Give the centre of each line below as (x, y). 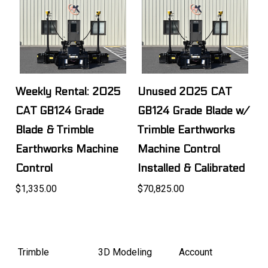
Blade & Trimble (55, 130)
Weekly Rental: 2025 (68, 92)
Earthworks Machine (67, 150)
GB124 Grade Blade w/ (194, 111)
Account (195, 252)
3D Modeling (125, 252)
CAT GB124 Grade (60, 111)
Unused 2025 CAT (185, 92)
